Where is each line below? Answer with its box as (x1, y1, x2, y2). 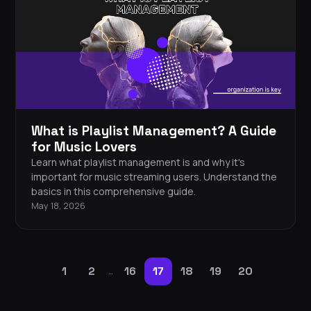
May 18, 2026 (31, 200, 85, 212)
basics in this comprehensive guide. (31, 185, 196, 199)
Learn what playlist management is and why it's (31, 155, 245, 169)
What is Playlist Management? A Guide (31, 122, 276, 140)
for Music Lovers (31, 138, 137, 156)
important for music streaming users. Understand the (31, 170, 277, 184)
